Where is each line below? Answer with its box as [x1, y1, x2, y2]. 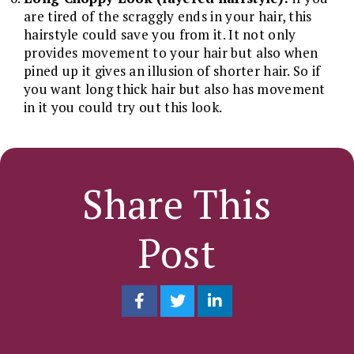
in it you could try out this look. [24, 97, 223, 116]
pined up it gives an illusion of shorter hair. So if [24, 61, 321, 80]
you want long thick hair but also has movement [24, 79, 326, 98]
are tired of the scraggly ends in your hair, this [24, 6, 312, 25]
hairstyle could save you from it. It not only [24, 24, 296, 43]
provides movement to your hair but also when [24, 43, 318, 62]
